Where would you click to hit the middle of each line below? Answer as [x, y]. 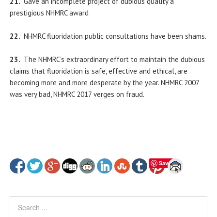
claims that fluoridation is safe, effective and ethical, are [99, 71]
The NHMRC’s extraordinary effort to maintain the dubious [114, 60]
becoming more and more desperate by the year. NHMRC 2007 [104, 83]
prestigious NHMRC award [49, 13]
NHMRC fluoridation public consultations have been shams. [115, 36]
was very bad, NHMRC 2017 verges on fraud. [77, 94]
